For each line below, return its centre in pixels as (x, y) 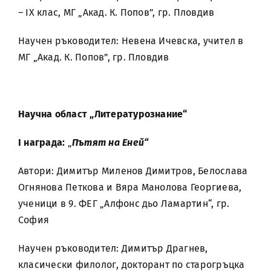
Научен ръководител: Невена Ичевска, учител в (131, 41)
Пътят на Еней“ (110, 142)
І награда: (43, 142)
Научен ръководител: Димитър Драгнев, (113, 248)
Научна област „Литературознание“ (103, 114)
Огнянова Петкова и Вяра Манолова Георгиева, (130, 187)
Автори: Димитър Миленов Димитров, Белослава (133, 171)
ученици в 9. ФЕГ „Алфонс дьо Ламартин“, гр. (124, 204)
